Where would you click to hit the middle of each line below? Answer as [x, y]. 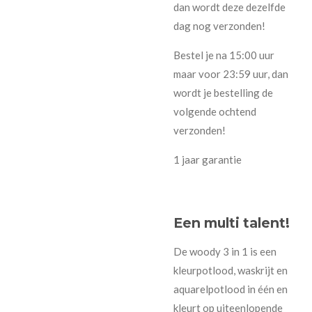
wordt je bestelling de [223, 92]
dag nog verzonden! [219, 25]
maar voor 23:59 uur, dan [231, 73]
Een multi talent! [232, 223]
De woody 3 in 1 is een [225, 252]
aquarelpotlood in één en [231, 289]
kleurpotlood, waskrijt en [231, 271]
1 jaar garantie [208, 159]
